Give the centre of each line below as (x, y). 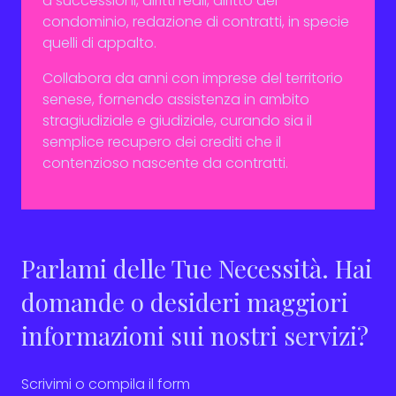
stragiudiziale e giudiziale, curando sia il (177, 121)
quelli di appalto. (99, 43)
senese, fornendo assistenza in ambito (176, 99)
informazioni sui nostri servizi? (195, 335)
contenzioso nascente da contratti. (165, 163)
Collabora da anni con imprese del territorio (193, 78)
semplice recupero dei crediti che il (162, 142)
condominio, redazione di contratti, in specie (196, 22)
